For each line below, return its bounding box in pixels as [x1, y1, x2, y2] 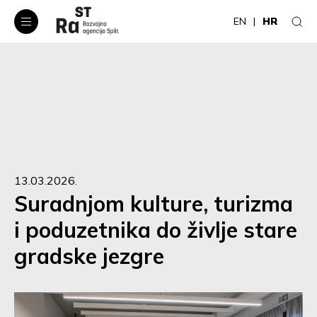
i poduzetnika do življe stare [14, 217, 297, 243]
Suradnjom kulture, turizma [14, 190, 293, 217]
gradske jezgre [14, 243, 164, 270]
